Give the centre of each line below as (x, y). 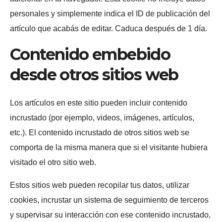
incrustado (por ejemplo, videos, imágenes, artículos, (102, 117)
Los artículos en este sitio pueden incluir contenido (99, 103)
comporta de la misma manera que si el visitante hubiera (109, 147)
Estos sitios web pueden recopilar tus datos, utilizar (100, 185)
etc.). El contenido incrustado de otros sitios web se (100, 132)
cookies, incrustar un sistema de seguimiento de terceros (109, 200)
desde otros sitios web (94, 74)
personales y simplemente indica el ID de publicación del (110, 13)
